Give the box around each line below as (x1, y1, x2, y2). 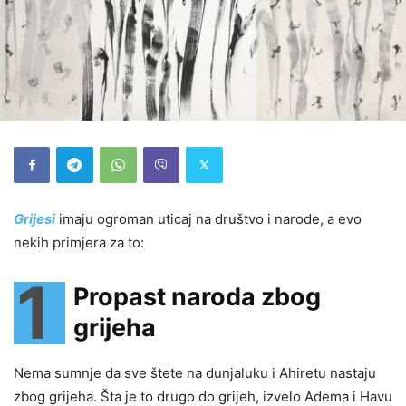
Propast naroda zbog (73, 281, 321, 312)
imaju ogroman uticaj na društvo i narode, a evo (59, 209, 362, 227)
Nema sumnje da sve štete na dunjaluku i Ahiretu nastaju (14, 363, 376, 382)
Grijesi (14, 209, 55, 227)
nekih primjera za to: (14, 233, 144, 251)
